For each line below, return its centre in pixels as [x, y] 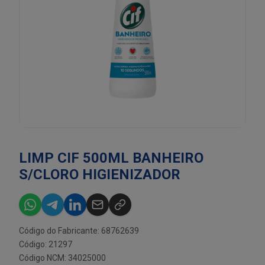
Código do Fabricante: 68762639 [79, 231]
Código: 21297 [46, 244]
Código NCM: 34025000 [62, 258]
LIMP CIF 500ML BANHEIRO [111, 158]
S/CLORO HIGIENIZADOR [100, 174]
